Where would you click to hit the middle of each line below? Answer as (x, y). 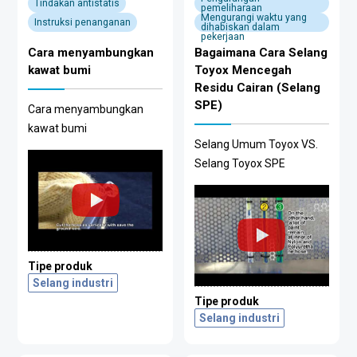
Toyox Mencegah (243, 71)
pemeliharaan (231, 8)
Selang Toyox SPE (239, 164)
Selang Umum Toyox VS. (256, 145)
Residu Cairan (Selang (257, 88)
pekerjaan (222, 37)
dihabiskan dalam (240, 27)
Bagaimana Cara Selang (261, 53)
